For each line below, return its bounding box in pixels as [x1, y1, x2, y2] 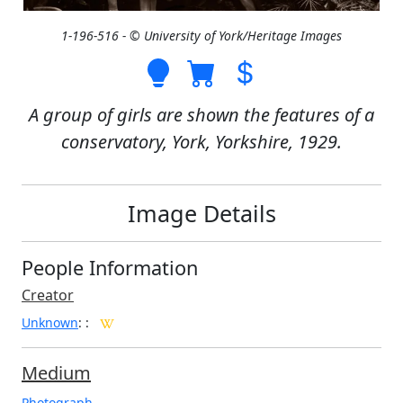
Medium [22, 361, 91, 386]
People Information [22, 255, 198, 282]
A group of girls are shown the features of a [29, 103, 374, 128]
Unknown [22, 314, 78, 332]
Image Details [127, 198, 276, 229]
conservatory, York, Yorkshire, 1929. [61, 130, 342, 155]
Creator [22, 285, 74, 306]
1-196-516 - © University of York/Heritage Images [61, 27, 342, 45]
